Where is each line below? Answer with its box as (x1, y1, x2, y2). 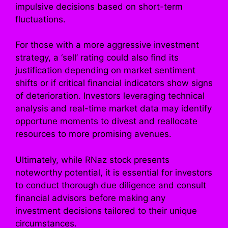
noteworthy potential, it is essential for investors (15, 167, 212, 178)
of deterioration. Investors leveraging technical (15, 91, 205, 101)
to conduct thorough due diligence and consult (15, 180, 206, 190)
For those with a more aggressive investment (15, 40, 199, 50)
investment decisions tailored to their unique (15, 205, 197, 216)
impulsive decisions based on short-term (15, 1, 183, 12)
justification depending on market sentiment (15, 65, 195, 76)
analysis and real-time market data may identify (15, 103, 212, 114)
